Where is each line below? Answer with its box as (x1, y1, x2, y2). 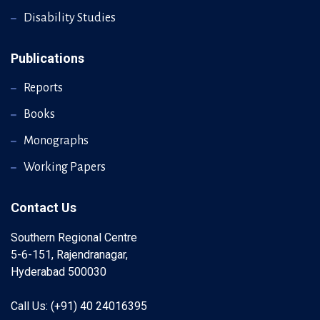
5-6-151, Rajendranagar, (11, 248, 128, 261)
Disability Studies (24, 11, 116, 24)
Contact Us (11, 200, 76, 215)
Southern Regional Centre (11, 231, 137, 244)
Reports (24, 81, 63, 94)
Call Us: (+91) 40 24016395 (11, 299, 147, 313)
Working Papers (24, 161, 106, 174)
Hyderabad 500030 (11, 265, 106, 279)
